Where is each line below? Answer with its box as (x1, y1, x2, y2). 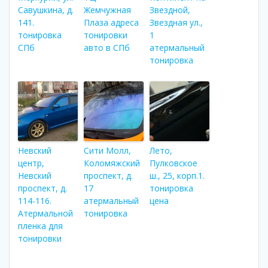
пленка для (18, 220, 63, 232)
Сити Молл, (84, 144, 131, 156)
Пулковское (150, 157, 197, 169)
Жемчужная (84, 4, 131, 16)
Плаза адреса (84, 16, 139, 28)
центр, (18, 157, 44, 169)
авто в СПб (84, 41, 130, 53)
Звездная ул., (150, 16, 203, 28)
